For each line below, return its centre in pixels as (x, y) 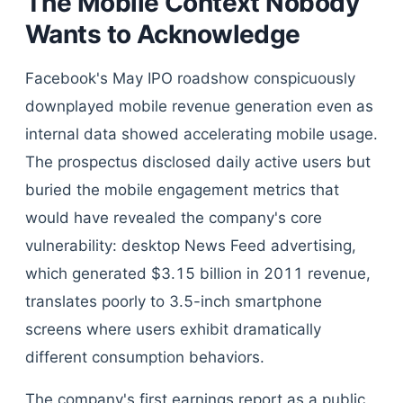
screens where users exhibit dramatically (173, 329)
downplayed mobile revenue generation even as (199, 106)
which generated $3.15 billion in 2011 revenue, (198, 273)
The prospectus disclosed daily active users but (198, 162)
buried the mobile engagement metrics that (182, 190)
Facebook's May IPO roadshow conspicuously (190, 78)
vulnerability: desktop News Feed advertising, (191, 246)
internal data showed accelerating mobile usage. (201, 134)
